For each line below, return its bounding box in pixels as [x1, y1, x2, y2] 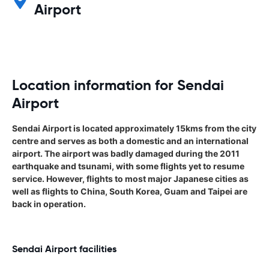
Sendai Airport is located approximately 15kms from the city [12, 122, 256, 133]
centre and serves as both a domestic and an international [12, 135, 249, 146]
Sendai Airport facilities [12, 242, 116, 255]
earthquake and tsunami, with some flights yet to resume [12, 160, 244, 171]
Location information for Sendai [12, 76, 224, 94]
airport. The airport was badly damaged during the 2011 [12, 148, 240, 159]
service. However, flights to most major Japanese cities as [12, 173, 249, 184]
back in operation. [12, 198, 86, 209]
